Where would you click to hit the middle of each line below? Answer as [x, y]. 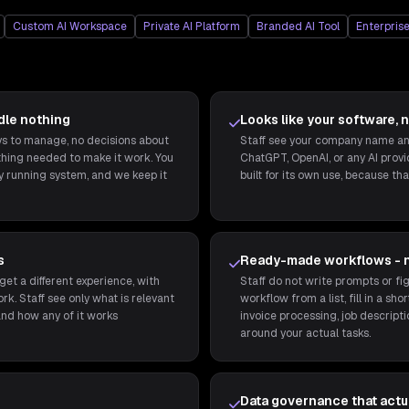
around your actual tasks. [306, 333]
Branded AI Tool [298, 26]
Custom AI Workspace [69, 26]
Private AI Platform [191, 26]
